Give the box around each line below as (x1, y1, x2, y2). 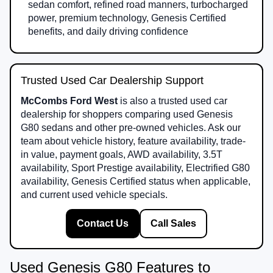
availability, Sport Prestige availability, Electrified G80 (21, 162, 250, 173)
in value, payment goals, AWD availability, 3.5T (21, 149, 222, 160)
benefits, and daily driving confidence (28, 26, 188, 37)
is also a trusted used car (118, 95, 227, 106)
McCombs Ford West (21, 95, 118, 106)
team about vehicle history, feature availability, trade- (21, 135, 246, 146)
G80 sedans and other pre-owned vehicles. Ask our (21, 122, 241, 133)
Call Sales (151, 218, 196, 229)
